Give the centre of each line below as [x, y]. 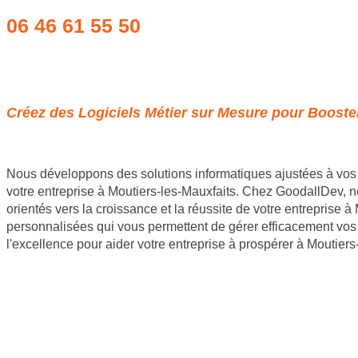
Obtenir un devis [58, 74]
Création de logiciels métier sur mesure [117, 287]
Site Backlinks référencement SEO [104, 314]
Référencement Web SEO [80, 328]
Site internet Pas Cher [69, 272]
